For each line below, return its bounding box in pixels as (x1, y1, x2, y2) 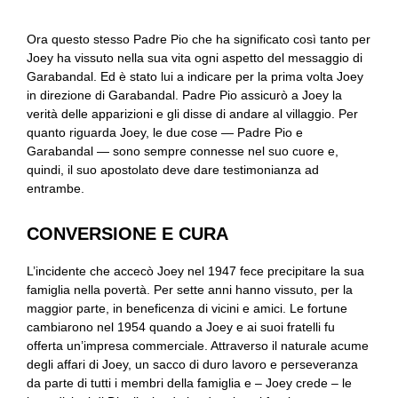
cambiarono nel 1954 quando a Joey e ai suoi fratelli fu (27, 320, 335, 334)
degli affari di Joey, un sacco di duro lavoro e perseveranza (27, 357, 358, 371)
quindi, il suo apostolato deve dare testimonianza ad (27, 163, 319, 177)
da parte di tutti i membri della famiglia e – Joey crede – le (27, 376, 352, 390)
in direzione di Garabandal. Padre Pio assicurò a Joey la (27, 88, 342, 102)
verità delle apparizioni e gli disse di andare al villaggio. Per (27, 107, 358, 121)
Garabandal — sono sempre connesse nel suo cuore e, (27, 144, 338, 158)
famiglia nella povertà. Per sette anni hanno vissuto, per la (27, 283, 353, 297)
